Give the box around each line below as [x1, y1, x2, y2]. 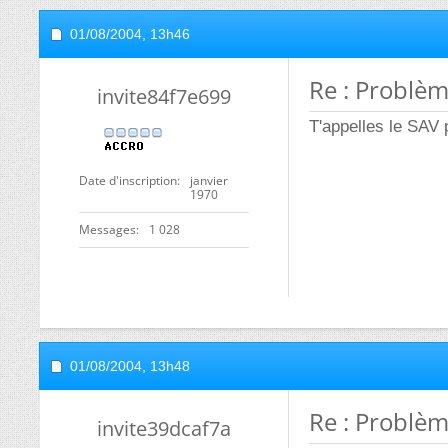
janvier [190, 172, 228, 189]
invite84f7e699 [97, 83, 231, 110]
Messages [79, 221, 136, 238]
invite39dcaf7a [97, 415, 231, 442]
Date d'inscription [79, 172, 177, 189]
